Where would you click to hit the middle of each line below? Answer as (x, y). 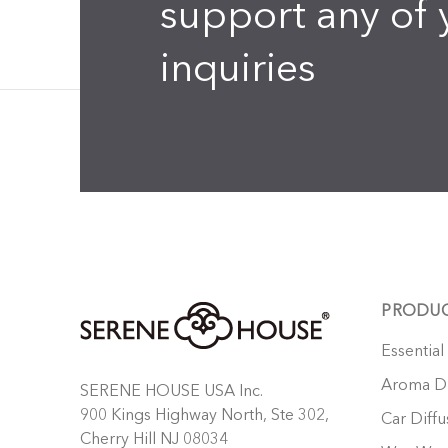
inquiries (238, 70)
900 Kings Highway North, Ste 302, (204, 415)
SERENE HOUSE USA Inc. (171, 391)
